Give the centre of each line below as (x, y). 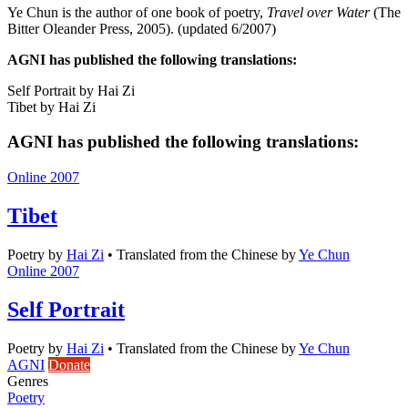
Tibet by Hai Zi (51, 107)
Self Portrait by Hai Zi (71, 90)
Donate (69, 364)
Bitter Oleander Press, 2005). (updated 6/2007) (142, 28)
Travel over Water (318, 12)
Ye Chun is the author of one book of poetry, (137, 12)
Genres (28, 381)
